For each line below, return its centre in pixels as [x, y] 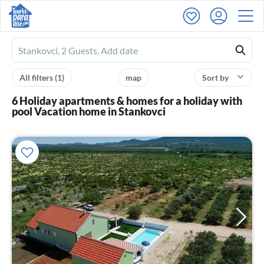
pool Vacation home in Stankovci [89, 111]
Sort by [216, 77]
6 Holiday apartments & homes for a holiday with [127, 101]
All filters [37, 77]
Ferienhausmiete [52, 51]
